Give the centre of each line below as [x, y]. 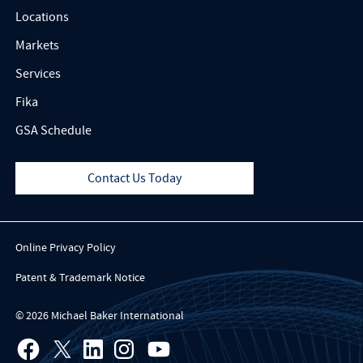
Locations [42, 17]
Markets [37, 45]
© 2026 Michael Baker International [99, 316]
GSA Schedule [53, 130]
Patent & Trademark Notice [80, 278]
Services [38, 73]
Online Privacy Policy [65, 248]
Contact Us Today [135, 178]
